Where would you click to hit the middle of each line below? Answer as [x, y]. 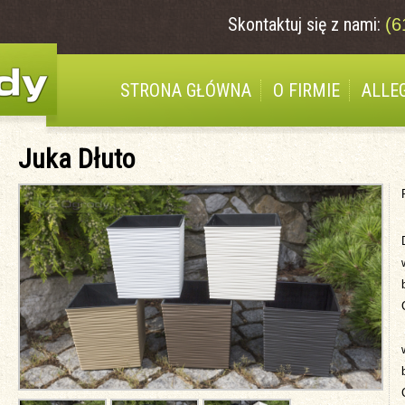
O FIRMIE [306, 90]
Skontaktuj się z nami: [306, 24]
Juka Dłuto [76, 159]
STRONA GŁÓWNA [186, 90]
